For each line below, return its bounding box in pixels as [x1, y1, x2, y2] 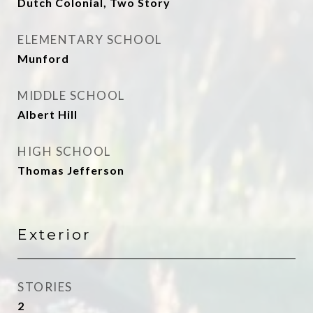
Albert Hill [17, 108, 78, 121]
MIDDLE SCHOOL [17, 88, 125, 103]
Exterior [17, 226, 91, 243]
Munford [17, 52, 69, 65]
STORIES [17, 279, 73, 294]
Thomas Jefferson [17, 163, 124, 177]
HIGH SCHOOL [17, 144, 111, 159]
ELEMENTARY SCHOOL [17, 32, 162, 47]
